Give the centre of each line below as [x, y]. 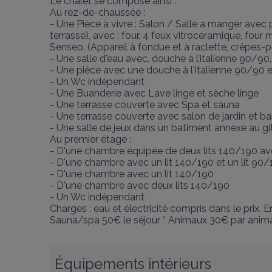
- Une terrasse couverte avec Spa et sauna [146, 105]
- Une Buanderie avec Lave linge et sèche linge [155, 93]
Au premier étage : [92, 139]
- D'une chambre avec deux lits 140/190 [140, 185]
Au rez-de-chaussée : [99, 12]
